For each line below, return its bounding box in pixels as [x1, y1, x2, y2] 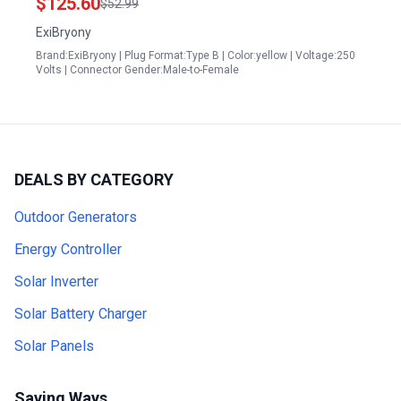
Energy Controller [14, 241, 122, 258]
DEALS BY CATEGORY [14, 170, 174, 189]
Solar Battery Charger [14, 305, 147, 322]
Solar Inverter [14, 273, 98, 290]
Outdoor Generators [14, 209, 137, 226]
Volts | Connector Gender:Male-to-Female [36, 64, 239, 76]
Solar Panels [14, 337, 94, 354]
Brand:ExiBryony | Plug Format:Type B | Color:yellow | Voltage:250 [36, 49, 355, 62]
